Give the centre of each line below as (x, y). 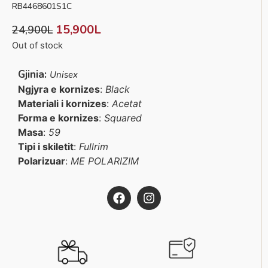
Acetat (127, 103)
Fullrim (94, 146)
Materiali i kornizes (62, 103)
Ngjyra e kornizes (59, 89)
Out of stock (37, 46)
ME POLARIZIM (105, 161)
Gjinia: (34, 74)
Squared (123, 118)
